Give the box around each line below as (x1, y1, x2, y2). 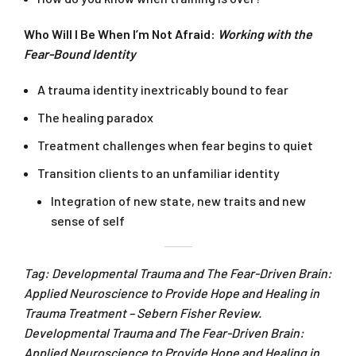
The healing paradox (37, 110, 153, 126)
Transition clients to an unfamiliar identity (37, 165, 280, 181)
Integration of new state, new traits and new (51, 193, 306, 209)
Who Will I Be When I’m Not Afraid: (24, 26, 218, 42)
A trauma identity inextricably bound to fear (37, 82, 288, 98)
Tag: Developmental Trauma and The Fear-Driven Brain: (24, 265, 332, 281)
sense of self (51, 213, 125, 229)
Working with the (218, 26, 312, 42)
